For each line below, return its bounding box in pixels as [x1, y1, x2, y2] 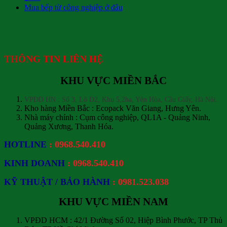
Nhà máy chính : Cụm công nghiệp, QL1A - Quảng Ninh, [24, 112, 210, 122]
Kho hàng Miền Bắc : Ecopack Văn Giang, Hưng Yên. [24, 103, 201, 112]
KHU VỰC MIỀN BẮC [60, 74, 167, 86]
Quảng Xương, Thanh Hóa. [24, 122, 113, 131]
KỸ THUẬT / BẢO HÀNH [4, 176, 110, 187]
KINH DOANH [4, 158, 67, 168]
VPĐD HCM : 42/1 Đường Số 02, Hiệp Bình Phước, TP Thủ [24, 215, 222, 224]
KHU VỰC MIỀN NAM [59, 195, 168, 207]
